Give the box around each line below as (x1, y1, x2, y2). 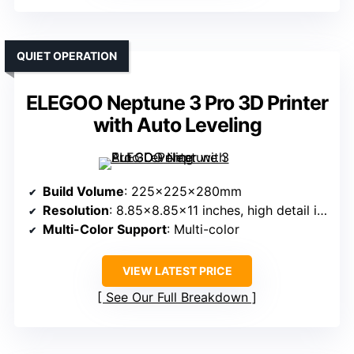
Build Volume (43, 183, 124, 200)
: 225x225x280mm (124, 183, 242, 200)
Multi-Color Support (43, 221, 167, 238)
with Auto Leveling (92, 113, 262, 137)
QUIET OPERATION (17, 49, 117, 63)
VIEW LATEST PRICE (122, 264, 232, 278)
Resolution (43, 202, 109, 219)
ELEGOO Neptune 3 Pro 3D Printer (26, 91, 328, 115)
